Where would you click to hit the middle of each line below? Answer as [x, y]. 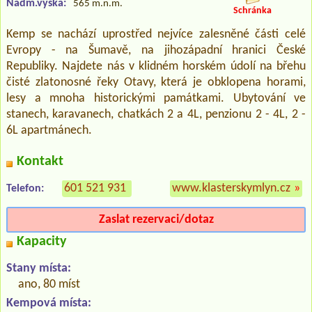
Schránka [252, 11]
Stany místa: [39, 268]
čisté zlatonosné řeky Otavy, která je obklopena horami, [156, 82]
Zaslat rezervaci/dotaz [156, 219]
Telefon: [25, 188]
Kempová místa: [49, 303]
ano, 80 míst [49, 284]
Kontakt [40, 161]
